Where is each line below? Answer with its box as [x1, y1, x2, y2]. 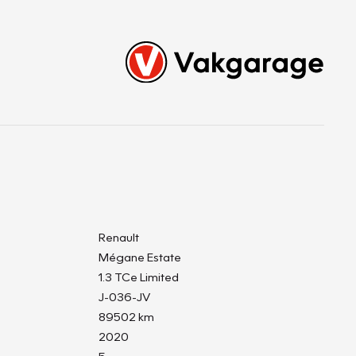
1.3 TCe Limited [99, 269, 179, 284]
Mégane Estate [99, 250, 181, 264]
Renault [99, 230, 139, 244]
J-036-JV [99, 289, 150, 304]
